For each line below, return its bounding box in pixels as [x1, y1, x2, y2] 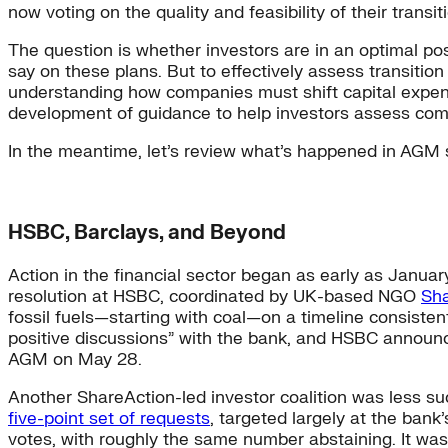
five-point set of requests [8, 407, 210, 429]
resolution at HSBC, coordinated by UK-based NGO [8, 285, 421, 307]
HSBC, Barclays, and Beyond [8, 219, 286, 245]
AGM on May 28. [8, 348, 142, 370]
